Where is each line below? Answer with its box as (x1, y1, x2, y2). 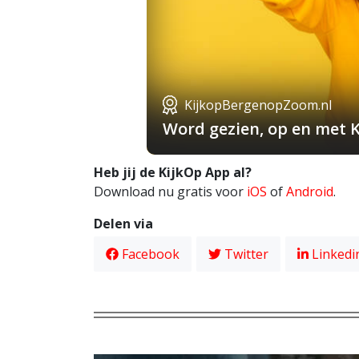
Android (286, 182, 333, 200)
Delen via (94, 214, 153, 232)
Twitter (221, 244, 268, 263)
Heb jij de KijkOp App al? (94, 163, 252, 181)
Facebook (119, 244, 179, 263)
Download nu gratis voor (94, 182, 247, 200)
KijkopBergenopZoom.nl (184, 95, 332, 114)
